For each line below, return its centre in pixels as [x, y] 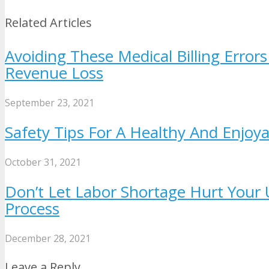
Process [32, 209]
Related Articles [48, 23]
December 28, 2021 [48, 238]
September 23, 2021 [50, 102]
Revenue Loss [54, 72]
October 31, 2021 [43, 162]
